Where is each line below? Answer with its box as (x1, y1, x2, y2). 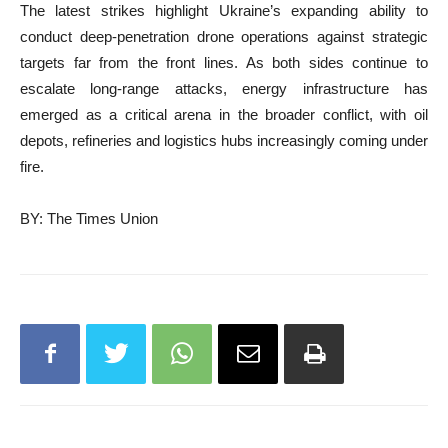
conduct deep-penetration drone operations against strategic (20, 28, 428, 46)
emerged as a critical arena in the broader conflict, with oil (20, 106, 428, 124)
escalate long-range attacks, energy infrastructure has (20, 80, 428, 98)
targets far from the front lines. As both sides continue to (20, 54, 428, 72)
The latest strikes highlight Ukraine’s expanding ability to (20, 2, 428, 20)
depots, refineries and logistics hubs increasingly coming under (20, 132, 428, 150)
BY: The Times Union (20, 210, 158, 228)
